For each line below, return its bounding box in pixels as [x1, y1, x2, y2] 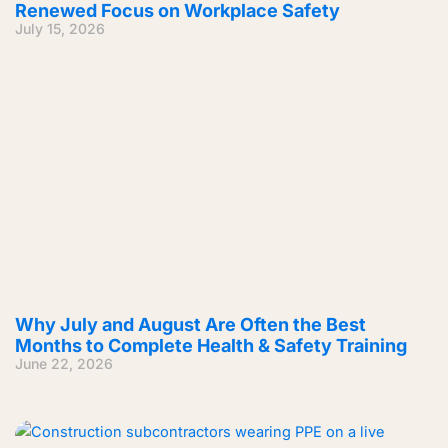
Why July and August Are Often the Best [15, 314, 366, 336]
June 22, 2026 [15, 355, 113, 373]
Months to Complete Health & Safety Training [15, 335, 407, 357]
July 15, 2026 [15, 20, 105, 38]
